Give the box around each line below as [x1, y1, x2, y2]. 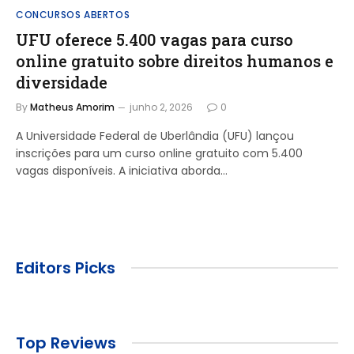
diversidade [16, 71, 107, 92]
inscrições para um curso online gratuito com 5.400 [16, 145, 303, 161]
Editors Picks [16, 256, 115, 279]
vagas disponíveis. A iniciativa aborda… [16, 162, 228, 179]
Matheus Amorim [30, 100, 115, 114]
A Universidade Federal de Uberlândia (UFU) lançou [16, 127, 294, 144]
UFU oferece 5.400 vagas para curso [16, 28, 293, 50]
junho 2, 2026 [130, 100, 193, 114]
